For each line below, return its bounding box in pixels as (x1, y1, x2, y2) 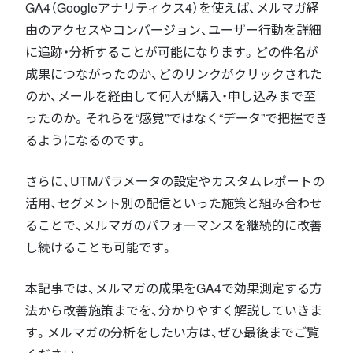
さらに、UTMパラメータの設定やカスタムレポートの (25, 171, 325, 190)
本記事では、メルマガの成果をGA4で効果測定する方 (25, 278, 322, 297)
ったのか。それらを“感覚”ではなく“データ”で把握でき (25, 108, 328, 127)
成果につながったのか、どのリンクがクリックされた (25, 64, 322, 83)
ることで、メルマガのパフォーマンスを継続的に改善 (25, 215, 322, 234)
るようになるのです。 (25, 130, 148, 149)
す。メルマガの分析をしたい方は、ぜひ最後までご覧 (25, 322, 319, 341)
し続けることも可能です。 (25, 237, 173, 256)
